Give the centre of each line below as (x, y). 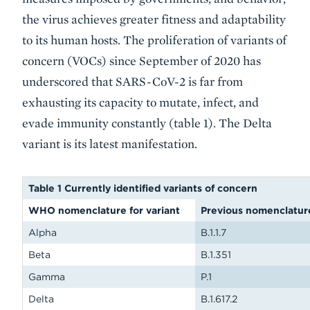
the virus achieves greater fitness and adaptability (154, 19)
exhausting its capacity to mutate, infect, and (140, 102)
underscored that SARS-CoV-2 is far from (133, 81)
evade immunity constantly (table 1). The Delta (147, 123)
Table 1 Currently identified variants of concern (143, 188)
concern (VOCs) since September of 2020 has (142, 61)
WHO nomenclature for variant (104, 210)
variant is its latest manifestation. (110, 144)
